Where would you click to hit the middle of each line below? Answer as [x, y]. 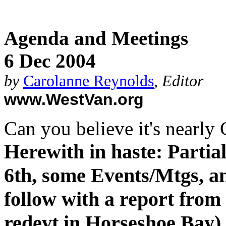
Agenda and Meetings [96, 38]
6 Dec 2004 [50, 61]
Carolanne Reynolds [89, 81]
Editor [183, 81]
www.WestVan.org [74, 99]
